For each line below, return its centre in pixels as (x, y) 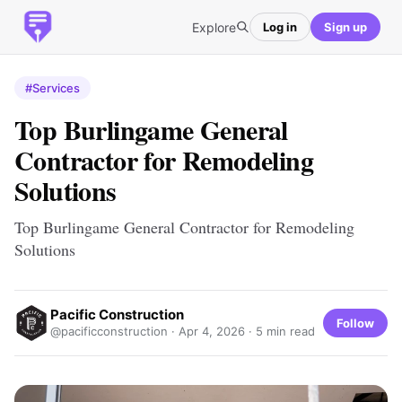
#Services (52, 88)
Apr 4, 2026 (212, 331)
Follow (355, 323)
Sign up (345, 26)
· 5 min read (280, 331)
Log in (280, 26)
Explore (214, 27)
